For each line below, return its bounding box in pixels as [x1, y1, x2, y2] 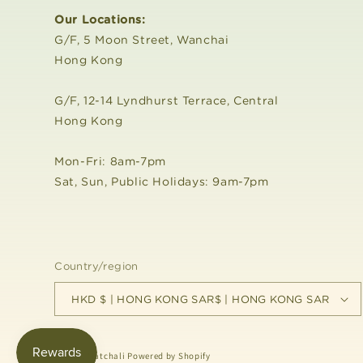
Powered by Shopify [127, 350, 211, 361]
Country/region [54, 259, 139, 273]
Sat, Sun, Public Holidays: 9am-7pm [54, 174, 269, 189]
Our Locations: [54, 12, 146, 27]
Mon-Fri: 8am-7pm [54, 154, 166, 169]
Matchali [87, 350, 126, 361]
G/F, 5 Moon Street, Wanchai [54, 32, 229, 47]
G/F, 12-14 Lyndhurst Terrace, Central [54, 93, 279, 108]
